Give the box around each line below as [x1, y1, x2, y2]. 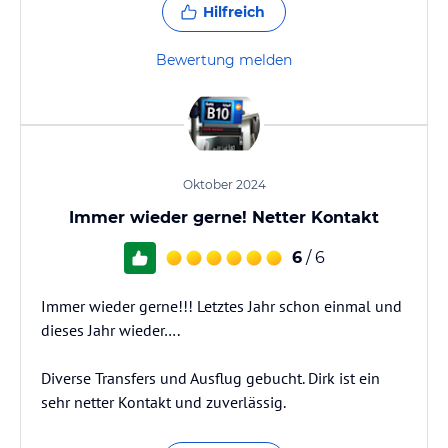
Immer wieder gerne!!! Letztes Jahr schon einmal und [41, 296, 402, 316]
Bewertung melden [156, 51, 292, 69]
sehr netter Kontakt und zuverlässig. [41, 392, 286, 412]
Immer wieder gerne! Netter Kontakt [69, 208, 379, 227]
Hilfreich [203, 3, 265, 21]
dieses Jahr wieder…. [41, 320, 180, 340]
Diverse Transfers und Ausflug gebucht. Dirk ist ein [41, 368, 380, 388]
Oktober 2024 [182, 177, 266, 192]
